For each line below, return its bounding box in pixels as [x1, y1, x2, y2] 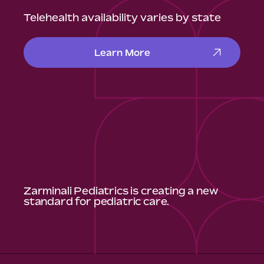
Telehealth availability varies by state [24, 11, 221, 24]
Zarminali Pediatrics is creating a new [24, 184, 218, 197]
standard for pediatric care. [24, 194, 170, 207]
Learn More [94, 47, 150, 58]
